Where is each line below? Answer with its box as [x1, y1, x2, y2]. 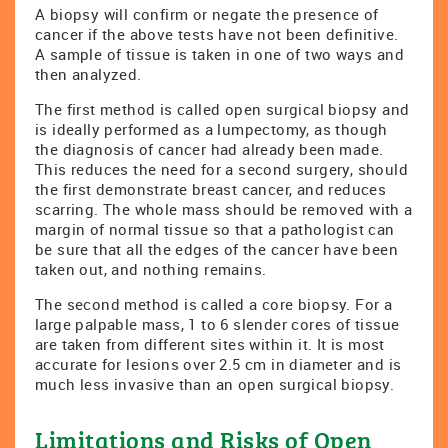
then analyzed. [35, 64, 142, 84]
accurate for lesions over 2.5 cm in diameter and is [35, 354, 402, 374]
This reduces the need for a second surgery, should [35, 159, 408, 179]
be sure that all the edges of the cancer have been [35, 239, 398, 259]
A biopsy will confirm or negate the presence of [35, 4, 379, 24]
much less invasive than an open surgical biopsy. [35, 374, 395, 394]
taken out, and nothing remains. [35, 259, 267, 279]
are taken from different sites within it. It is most [35, 334, 385, 354]
